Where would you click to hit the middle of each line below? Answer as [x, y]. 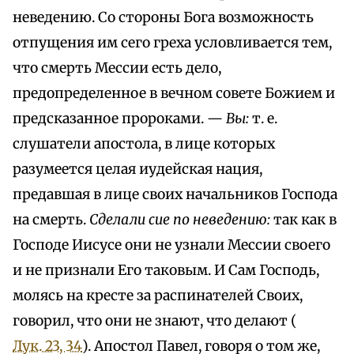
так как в [305, 220]
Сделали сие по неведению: [181, 220]
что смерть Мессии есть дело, [117, 68]
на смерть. [51, 220]
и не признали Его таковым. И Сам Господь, [166, 271]
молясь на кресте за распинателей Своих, [158, 296]
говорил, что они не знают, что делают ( [155, 321]
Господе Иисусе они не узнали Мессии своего [171, 245]
